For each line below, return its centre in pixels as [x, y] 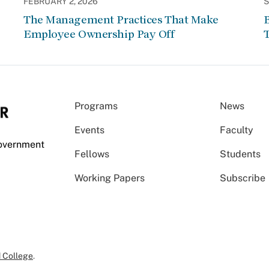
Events [89, 130]
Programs [96, 106]
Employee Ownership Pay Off [99, 34]
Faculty [237, 130]
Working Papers [110, 178]
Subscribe [243, 178]
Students [240, 154]
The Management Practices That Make [121, 20]
